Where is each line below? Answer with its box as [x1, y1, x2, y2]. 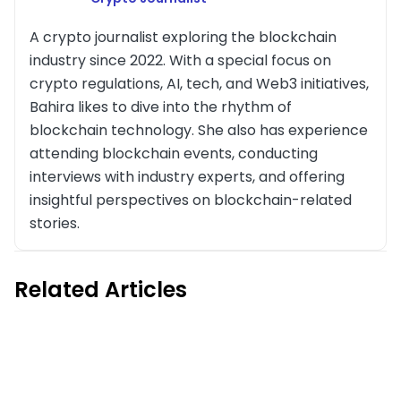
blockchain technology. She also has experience [30, 119, 368, 141]
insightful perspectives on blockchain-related [30, 189, 352, 210]
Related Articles [14, 274, 187, 304]
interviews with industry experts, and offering [30, 166, 345, 187]
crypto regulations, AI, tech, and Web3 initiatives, [30, 73, 369, 94]
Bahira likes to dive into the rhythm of [30, 96, 292, 117]
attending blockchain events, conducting [30, 142, 318, 164]
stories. [30, 212, 80, 234]
